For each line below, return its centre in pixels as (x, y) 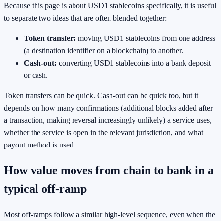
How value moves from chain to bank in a (109, 170)
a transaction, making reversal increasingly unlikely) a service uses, (108, 120)
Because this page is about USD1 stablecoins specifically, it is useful (110, 6)
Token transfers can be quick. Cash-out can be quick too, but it (101, 96)
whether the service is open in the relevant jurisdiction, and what (104, 133)
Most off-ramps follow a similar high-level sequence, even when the (110, 214)
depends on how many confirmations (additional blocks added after (108, 108)
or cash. (36, 75)
